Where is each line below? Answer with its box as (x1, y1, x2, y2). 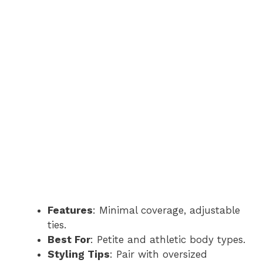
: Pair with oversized (110, 248, 207, 260)
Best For (48, 234, 90, 245)
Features (48, 204, 93, 216)
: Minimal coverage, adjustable (93, 204, 240, 216)
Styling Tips (48, 248, 110, 260)
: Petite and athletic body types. (90, 234, 245, 245)
